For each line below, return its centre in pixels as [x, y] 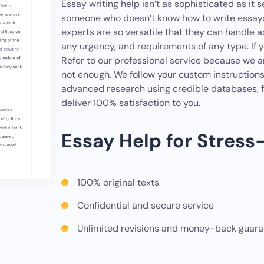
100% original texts [118, 182]
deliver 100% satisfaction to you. [131, 103]
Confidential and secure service [146, 205]
